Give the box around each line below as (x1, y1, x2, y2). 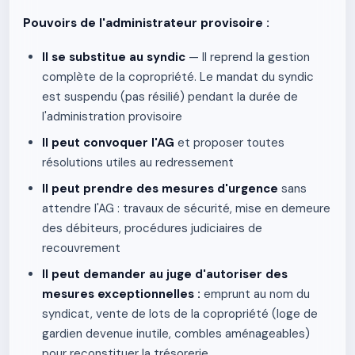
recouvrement (42, 240, 120, 256)
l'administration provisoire (42, 109, 182, 124)
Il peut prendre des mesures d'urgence (42, 181, 278, 197)
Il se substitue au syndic (42, 49, 185, 65)
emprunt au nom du (200, 286, 310, 302)
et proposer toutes (174, 135, 284, 151)
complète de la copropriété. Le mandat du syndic (42, 69, 314, 85)
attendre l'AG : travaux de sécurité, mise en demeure (42, 200, 330, 216)
